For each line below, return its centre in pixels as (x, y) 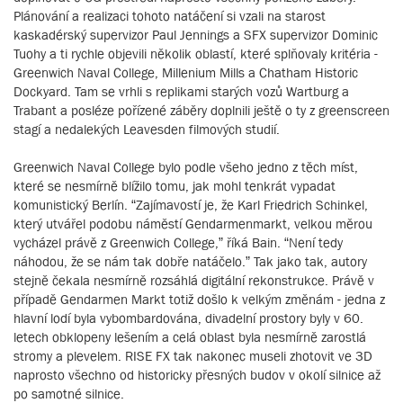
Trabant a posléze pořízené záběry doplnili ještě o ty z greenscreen (201, 111)
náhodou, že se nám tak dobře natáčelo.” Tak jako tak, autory (190, 262)
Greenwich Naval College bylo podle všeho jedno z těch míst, (186, 167)
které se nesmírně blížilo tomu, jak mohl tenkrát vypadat (175, 186)
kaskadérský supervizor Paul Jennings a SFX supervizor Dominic (196, 35)
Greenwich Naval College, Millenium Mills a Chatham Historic (186, 73)
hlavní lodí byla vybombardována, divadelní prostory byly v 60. (188, 318)
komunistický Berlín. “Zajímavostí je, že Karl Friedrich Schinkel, (191, 205)
